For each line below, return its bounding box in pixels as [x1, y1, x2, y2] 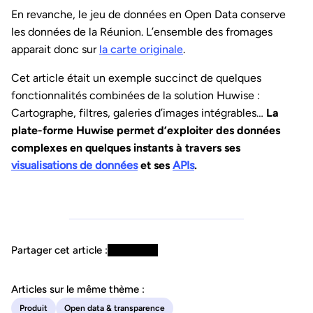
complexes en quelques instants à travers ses [11, 141, 240, 155]
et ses [138, 159, 173, 173]
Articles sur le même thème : [11, 283, 145, 296]
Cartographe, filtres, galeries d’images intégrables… [11, 106, 266, 120]
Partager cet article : [11, 244, 108, 257]
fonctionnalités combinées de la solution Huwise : [11, 89, 260, 103]
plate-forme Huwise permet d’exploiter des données [11, 124, 280, 138]
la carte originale [99, 43, 183, 57]
